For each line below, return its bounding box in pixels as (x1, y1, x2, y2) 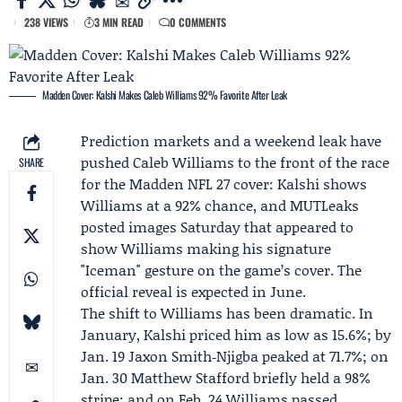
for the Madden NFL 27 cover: (81, 173, 277, 194)
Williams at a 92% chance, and (81, 195, 290, 215)
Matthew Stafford (131, 367, 249, 388)
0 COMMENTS (170, 14, 226, 30)
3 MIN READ (94, 14, 144, 30)
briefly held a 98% (249, 367, 371, 388)
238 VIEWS (24, 14, 68, 30)
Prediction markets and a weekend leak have (81, 130, 381, 151)
